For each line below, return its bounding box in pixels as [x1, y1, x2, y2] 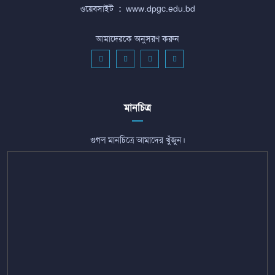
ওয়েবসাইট [80, 3, 114, 14]
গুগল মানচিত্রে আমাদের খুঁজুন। [90, 134, 185, 145]
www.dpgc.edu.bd [126, 3, 195, 14]
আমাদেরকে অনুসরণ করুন [96, 33, 179, 44]
